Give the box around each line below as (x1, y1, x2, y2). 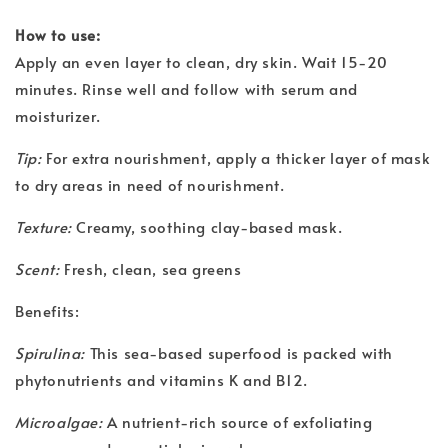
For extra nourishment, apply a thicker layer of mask (41, 146, 431, 168)
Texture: (15, 215, 72, 237)
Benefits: (15, 299, 80, 321)
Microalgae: (15, 410, 103, 432)
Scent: (15, 257, 60, 279)
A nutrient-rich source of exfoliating (102, 410, 373, 432)
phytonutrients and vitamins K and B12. (15, 368, 308, 390)
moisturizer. (15, 104, 101, 126)
